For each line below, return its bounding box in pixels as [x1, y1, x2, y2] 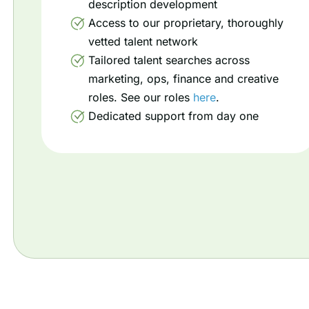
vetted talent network [88, 34, 198, 48]
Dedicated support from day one [88, 109, 259, 123]
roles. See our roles [88, 90, 193, 104]
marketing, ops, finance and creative [88, 72, 279, 86]
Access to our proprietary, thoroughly [88, 16, 283, 30]
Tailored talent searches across [88, 53, 250, 67]
